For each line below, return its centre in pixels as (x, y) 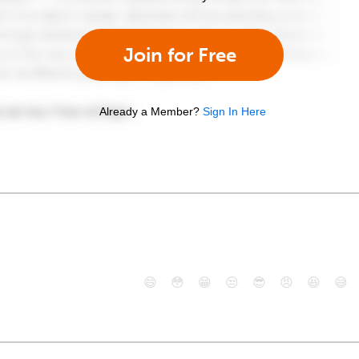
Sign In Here (234, 111)
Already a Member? (149, 111)
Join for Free (179, 54)
